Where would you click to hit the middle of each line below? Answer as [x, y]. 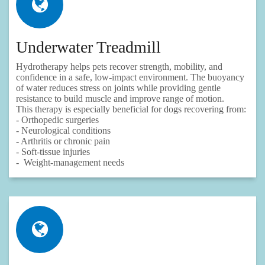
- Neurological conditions [63, 131]
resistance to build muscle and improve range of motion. [122, 99]
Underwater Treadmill [88, 47]
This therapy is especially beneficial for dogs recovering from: [131, 109]
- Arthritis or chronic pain [63, 141]
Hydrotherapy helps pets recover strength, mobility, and [119, 67]
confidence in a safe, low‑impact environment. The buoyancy [130, 77]
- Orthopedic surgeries [57, 120]
